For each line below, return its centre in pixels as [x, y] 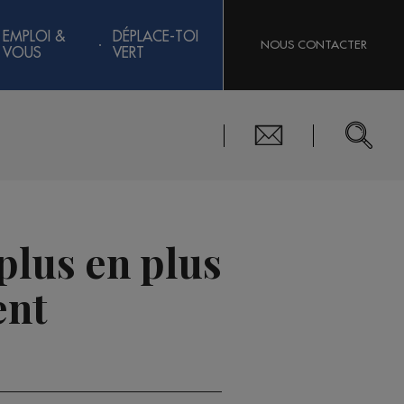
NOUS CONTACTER [314, 45]
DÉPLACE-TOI [155, 37]
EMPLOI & [34, 37]
